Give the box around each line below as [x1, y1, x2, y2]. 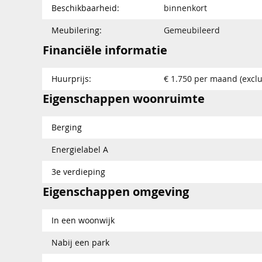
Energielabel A [51, 143, 108, 155]
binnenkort [164, 2, 207, 13]
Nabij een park [51, 236, 109, 248]
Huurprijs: [51, 73, 91, 84]
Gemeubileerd [164, 24, 220, 36]
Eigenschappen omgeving [43, 183, 189, 199]
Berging [51, 121, 82, 133]
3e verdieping [51, 166, 105, 177]
